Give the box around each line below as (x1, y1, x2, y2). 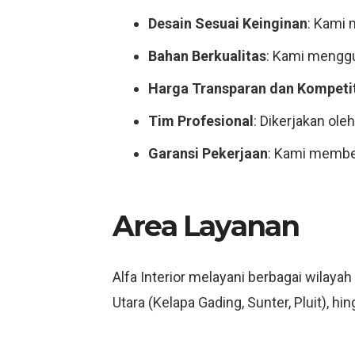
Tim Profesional (148, 113, 254, 129)
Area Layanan (113, 208, 300, 243)
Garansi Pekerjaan (148, 145, 268, 162)
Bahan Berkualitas (148, 48, 266, 64)
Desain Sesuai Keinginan (148, 15, 307, 32)
